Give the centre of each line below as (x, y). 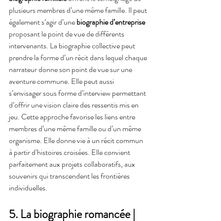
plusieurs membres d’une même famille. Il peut (79, 10)
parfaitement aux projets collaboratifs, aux (73, 164)
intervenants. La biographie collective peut (73, 45)
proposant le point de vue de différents (67, 34)
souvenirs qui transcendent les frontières (70, 176)
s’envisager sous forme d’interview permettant (78, 93)
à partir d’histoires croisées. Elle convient (70, 152)
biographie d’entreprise (111, 22)
